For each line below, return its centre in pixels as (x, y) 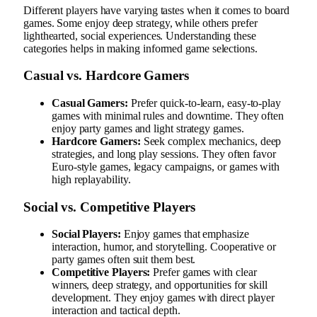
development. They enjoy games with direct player (163, 298)
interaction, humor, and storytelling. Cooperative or (164, 247)
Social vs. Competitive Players (109, 207)
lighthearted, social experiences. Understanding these (140, 35)
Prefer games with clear (203, 272)
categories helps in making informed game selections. (140, 48)
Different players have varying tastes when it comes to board (157, 10)
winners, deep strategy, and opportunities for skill (160, 285)
